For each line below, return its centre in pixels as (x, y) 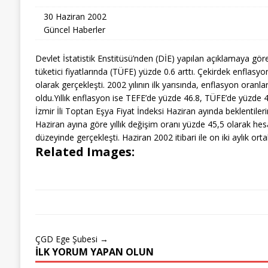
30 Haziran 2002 (75, 16)
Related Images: (85, 151)
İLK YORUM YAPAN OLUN (94, 252)
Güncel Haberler (74, 29)
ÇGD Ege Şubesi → (71, 239)
